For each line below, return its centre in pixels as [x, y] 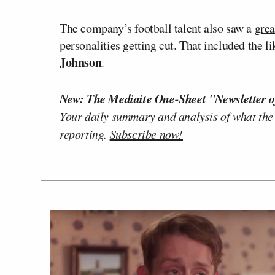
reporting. [85, 134]
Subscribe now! [146, 134]
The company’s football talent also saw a [157, 28]
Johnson [81, 62]
